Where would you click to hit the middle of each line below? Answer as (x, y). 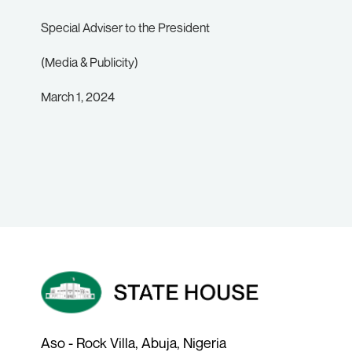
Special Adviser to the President (125, 27)
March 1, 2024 (78, 97)
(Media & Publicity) (90, 62)
